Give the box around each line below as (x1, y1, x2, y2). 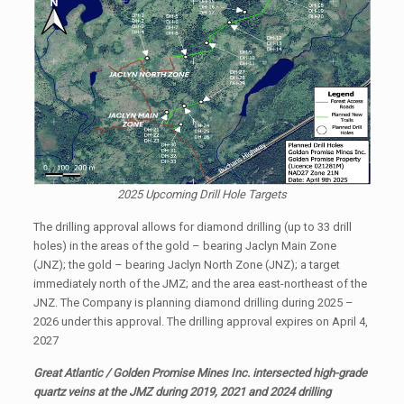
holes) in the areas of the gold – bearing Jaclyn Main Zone (32, 238, 336, 252)
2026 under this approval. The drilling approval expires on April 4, (32, 314, 368, 328)
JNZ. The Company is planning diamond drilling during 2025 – (32, 295, 353, 309)
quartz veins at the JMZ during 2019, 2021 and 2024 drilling (32, 384, 331, 399)
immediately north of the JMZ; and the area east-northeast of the (32, 276, 367, 290)
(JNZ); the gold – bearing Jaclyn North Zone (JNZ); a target (32, 257, 340, 271)
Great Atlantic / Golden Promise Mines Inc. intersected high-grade (32, 365, 367, 380)
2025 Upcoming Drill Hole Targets (116, 187, 287, 201)
